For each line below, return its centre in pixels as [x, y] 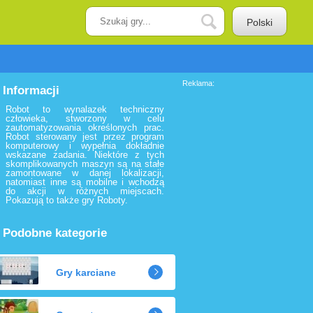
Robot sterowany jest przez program [85, 137]
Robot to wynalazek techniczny [85, 109]
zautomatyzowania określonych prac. [85, 128]
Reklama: [198, 83]
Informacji [31, 90]
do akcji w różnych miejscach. [85, 191]
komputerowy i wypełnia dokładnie [85, 146]
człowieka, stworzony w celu [85, 118]
